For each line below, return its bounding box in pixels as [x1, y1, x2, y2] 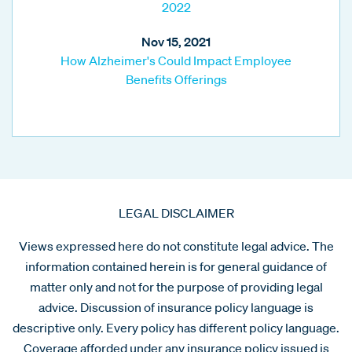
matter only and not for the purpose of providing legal [29, 278, 323, 295]
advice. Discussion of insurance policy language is [38, 299, 313, 315]
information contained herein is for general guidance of [25, 258, 327, 274]
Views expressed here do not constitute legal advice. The [18, 237, 334, 254]
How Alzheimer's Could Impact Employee [60, 52, 291, 68]
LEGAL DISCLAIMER [118, 204, 234, 221]
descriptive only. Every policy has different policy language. [13, 319, 339, 335]
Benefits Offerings [125, 71, 227, 87]
